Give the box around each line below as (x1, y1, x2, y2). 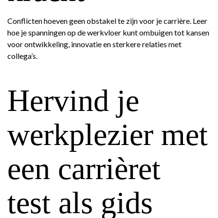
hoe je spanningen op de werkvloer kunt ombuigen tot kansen (7, 28, 209, 37)
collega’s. (7, 51, 37, 60)
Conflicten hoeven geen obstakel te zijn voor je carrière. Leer (7, 16, 207, 25)
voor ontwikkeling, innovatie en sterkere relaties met (7, 39, 182, 49)
